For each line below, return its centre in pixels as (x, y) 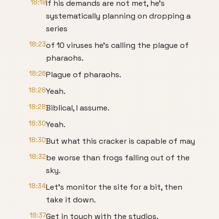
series (57, 29)
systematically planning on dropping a (118, 16)
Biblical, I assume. (78, 108)
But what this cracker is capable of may (120, 141)
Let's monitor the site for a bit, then (114, 187)
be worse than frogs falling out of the (118, 158)
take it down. (71, 200)
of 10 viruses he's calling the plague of (117, 45)
